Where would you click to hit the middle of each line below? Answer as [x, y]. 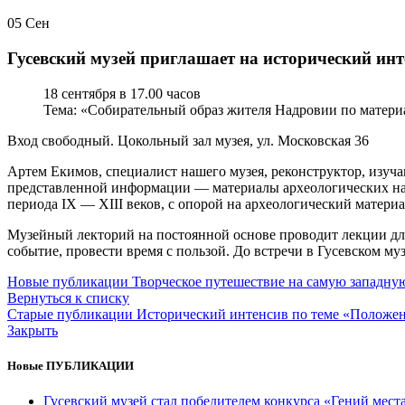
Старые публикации [70, 314]
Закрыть [33, 330]
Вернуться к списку [68, 297]
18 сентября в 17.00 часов [122, 93]
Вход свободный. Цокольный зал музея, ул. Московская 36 [188, 140]
